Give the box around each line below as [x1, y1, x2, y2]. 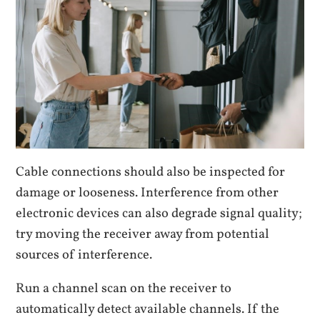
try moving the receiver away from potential [16, 224, 270, 244]
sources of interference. [16, 245, 153, 264]
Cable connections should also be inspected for [16, 162, 286, 181]
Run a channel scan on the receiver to [16, 279, 232, 299]
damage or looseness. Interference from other [16, 183, 279, 202]
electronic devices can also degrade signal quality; [16, 204, 303, 223]
